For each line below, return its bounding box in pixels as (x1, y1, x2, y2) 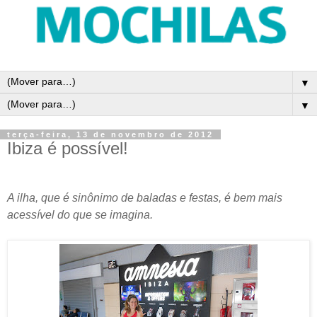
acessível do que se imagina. (7, 208, 153, 221)
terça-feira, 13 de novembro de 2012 (7, 130, 214, 139)
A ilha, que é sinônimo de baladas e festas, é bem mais (7, 191, 282, 204)
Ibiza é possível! (7, 139, 128, 158)
